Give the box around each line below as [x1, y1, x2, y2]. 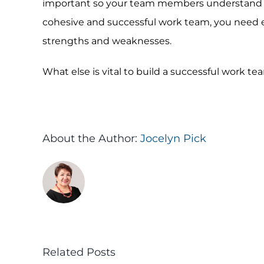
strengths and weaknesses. [42, 35, 171, 47]
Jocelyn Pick [140, 132, 206, 145]
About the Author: [42, 132, 140, 145]
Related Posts [42, 246, 115, 259]
